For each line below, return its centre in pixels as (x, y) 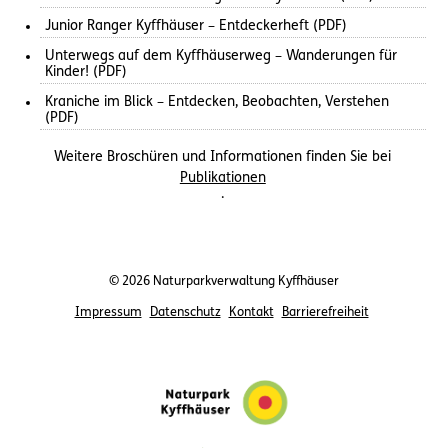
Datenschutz (185, 313)
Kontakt (251, 313)
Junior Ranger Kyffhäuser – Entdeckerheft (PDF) (196, 26)
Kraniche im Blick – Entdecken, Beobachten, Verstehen (217, 102)
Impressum (108, 313)
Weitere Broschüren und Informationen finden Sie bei (223, 157)
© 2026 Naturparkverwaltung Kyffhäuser (224, 281)
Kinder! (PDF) (86, 72)
